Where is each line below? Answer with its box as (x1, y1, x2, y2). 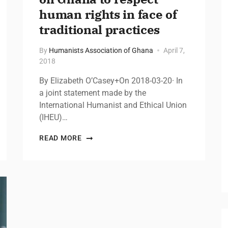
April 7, (163, 46, 185, 54)
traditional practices (39, 21, 160, 38)
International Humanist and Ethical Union (39, 100, 187, 110)
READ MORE (39, 133, 82, 142)
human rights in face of (39, 6, 177, 22)
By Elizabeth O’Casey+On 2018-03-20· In (39, 75, 183, 85)
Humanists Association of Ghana (49, 46, 154, 54)
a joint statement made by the (39, 88, 147, 98)
